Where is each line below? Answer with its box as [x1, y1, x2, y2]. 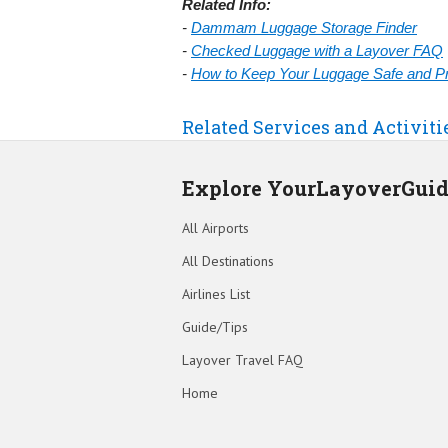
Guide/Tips [182, 318, 248, 337]
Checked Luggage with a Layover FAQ [191, 42, 443, 60]
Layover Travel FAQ [182, 351, 303, 370]
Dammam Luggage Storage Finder [191, 19, 417, 37]
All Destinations [182, 252, 274, 271]
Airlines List [182, 285, 250, 304]
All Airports [182, 219, 249, 238]
